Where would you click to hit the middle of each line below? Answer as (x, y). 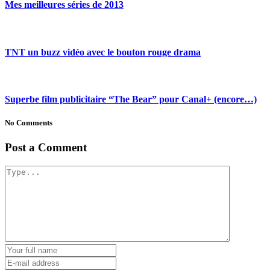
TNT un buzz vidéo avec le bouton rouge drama (103, 52)
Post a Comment (46, 148)
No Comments (29, 123)
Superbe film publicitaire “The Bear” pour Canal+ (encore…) (131, 99)
